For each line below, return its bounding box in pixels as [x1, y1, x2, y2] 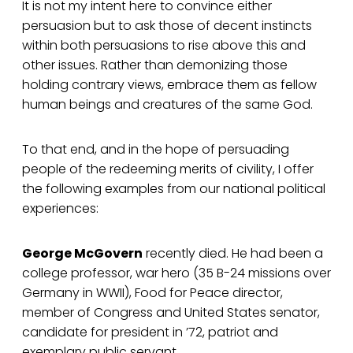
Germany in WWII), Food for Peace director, [22, 284, 283, 303]
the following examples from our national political [22, 180, 325, 199]
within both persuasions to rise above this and [22, 36, 306, 55]
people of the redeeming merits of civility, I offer [22, 160, 314, 179]
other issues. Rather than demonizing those [22, 56, 288, 75]
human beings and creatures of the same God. [22, 95, 313, 114]
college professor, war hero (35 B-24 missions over [22, 264, 331, 283]
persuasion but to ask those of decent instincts [22, 17, 312, 35]
